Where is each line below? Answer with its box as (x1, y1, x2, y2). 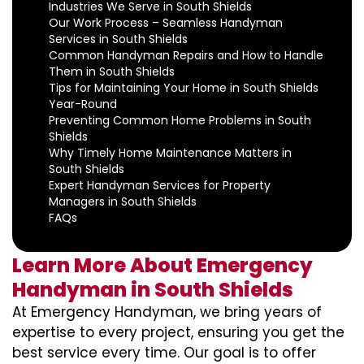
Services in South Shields (49, 31, 188, 47)
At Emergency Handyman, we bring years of (12, 302, 322, 322)
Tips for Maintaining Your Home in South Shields (49, 80, 318, 96)
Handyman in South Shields (12, 276, 293, 303)
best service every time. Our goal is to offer (12, 343, 316, 362)
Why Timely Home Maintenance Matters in (49, 145, 292, 161)
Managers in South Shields (49, 193, 197, 210)
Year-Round (49, 96, 117, 112)
